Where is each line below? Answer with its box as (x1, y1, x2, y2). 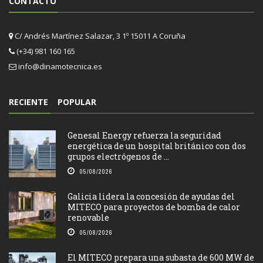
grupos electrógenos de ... (68, 150, 169, 162)
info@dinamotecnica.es (18, 60, 102, 72)
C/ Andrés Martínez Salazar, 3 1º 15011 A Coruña (13, 30, 186, 41)
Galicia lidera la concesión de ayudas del (68, 190, 235, 202)
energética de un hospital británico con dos (68, 140, 246, 151)
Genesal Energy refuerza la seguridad (68, 129, 221, 141)
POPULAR (58, 96, 96, 107)
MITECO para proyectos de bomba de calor (68, 201, 240, 213)
